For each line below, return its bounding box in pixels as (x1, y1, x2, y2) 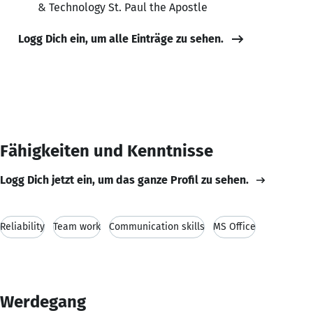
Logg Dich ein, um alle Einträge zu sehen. (18, 31, 224, 45)
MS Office (213, 220, 256, 233)
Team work (53, 220, 101, 233)
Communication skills (109, 220, 205, 233)
